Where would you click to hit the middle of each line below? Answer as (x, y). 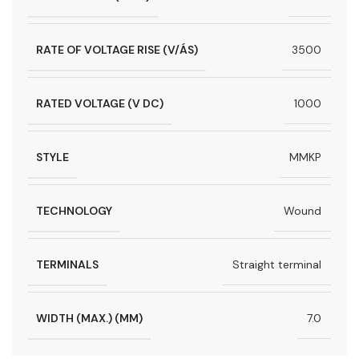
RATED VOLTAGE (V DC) (100, 103)
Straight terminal (277, 265)
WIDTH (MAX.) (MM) (89, 318)
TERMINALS (67, 264)
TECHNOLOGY (74, 210)
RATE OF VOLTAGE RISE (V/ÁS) (117, 49)
